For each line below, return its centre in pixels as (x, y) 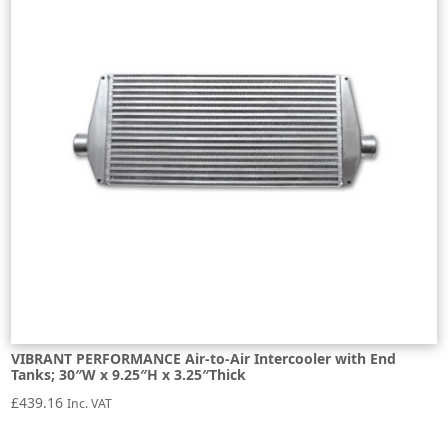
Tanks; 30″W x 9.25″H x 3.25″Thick (129, 374)
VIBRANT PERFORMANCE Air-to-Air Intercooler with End (204, 358)
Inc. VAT (90, 403)
